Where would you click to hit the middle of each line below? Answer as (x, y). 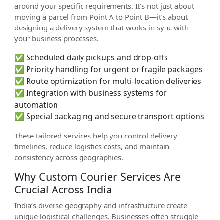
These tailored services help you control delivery (96, 136)
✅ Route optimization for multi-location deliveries (108, 81)
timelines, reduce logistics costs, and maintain (92, 146)
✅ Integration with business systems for (91, 93)
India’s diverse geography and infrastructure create (101, 205)
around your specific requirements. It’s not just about (104, 6)
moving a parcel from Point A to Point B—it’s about (101, 17)
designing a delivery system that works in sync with (101, 27)
